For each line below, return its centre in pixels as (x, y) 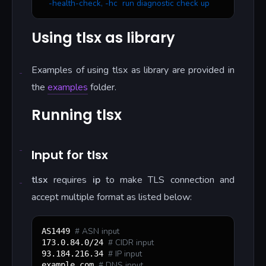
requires (70, 180)
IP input (127, 254)
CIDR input (133, 243)
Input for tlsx (70, 155)
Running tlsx (77, 115)
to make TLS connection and (167, 180)
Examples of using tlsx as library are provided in (133, 70)
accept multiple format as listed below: (112, 197)
